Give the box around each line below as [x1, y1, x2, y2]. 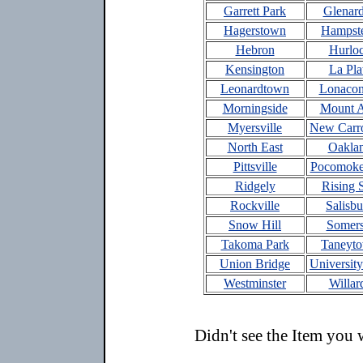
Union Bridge [220, 257, 290, 271]
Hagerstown [224, 23, 286, 37]
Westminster [224, 276, 286, 290]
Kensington [225, 62, 284, 76]
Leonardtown [220, 82, 289, 96]
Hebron [235, 43, 275, 57]
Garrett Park [224, 4, 286, 18]
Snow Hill [228, 218, 281, 232]
